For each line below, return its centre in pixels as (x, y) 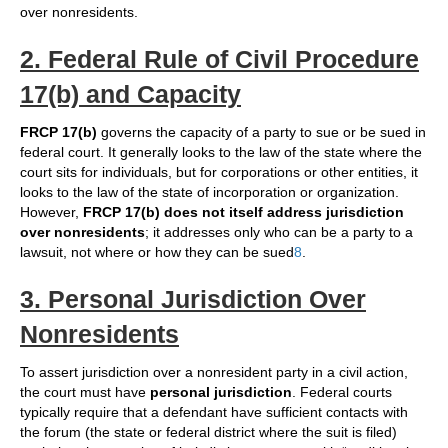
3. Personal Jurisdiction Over (193, 299)
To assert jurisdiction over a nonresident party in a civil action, (214, 372)
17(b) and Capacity (130, 94)
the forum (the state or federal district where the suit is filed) (208, 432)
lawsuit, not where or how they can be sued (157, 252)
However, (51, 212)
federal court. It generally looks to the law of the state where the (221, 152)
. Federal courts (342, 392)
